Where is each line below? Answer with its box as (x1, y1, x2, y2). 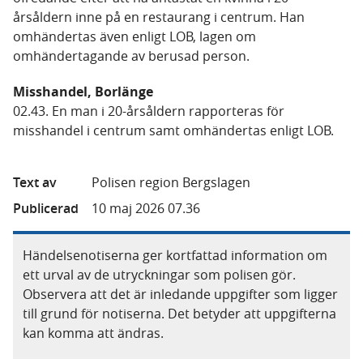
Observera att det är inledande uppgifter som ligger (23, 285, 338, 303)
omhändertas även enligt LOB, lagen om (13, 28, 256, 45)
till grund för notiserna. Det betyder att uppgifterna (23, 305, 336, 322)
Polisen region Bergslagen (92, 173, 250, 191)
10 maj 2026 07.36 (92, 199, 200, 217)
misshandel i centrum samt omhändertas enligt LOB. (13, 122, 334, 139)
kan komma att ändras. (23, 324, 164, 342)
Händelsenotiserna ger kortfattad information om (23, 246, 327, 264)
